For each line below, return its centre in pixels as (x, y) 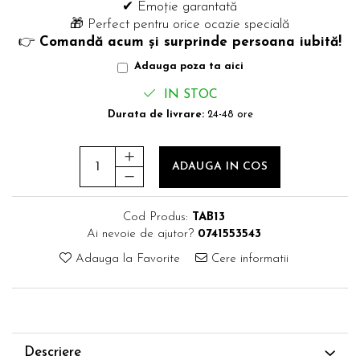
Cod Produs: (155, 217)
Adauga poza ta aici (188, 66)
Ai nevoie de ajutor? (140, 234)
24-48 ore (228, 114)
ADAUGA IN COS (220, 166)
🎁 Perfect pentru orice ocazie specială (180, 24)
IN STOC (188, 94)
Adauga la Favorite (126, 259)
